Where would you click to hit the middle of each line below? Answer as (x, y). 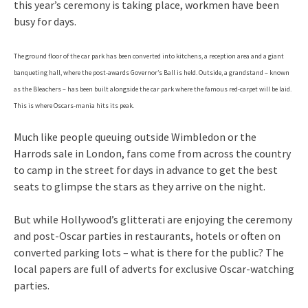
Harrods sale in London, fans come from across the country (152, 153)
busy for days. (45, 21)
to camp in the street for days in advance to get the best (146, 169)
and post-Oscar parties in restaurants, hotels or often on (147, 235)
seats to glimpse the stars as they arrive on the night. (140, 186)
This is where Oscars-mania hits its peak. (74, 105)
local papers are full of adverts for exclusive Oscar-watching (154, 268)
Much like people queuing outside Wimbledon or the (135, 136)
